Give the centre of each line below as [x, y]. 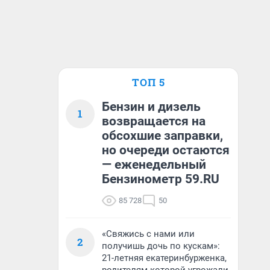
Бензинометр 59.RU [161, 179]
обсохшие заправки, [162, 136]
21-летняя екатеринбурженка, [164, 258]
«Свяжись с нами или [148, 234]
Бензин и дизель [151, 107]
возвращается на [154, 121]
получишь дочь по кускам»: [161, 246]
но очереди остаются [166, 150]
